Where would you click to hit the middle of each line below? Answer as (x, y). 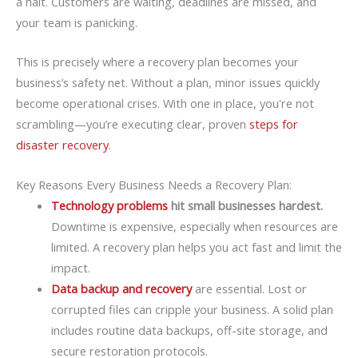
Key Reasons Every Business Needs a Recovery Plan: (154, 184)
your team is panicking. (77, 23)
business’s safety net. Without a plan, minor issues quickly (168, 83)
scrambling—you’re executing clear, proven (133, 124)
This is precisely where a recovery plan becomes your (157, 62)
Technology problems (109, 205)
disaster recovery (62, 145)
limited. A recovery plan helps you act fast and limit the (196, 247)
